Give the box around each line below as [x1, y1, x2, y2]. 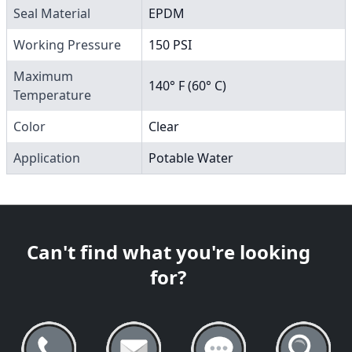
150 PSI [148, 35, 192, 53]
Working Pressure [13, 35, 121, 53]
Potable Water [148, 148, 233, 167]
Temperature [13, 86, 91, 104]
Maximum [13, 67, 73, 85]
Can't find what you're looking [26, 238, 310, 265]
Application [13, 148, 80, 167]
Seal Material [13, 4, 90, 22]
